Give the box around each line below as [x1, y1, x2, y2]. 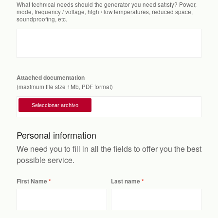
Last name [110, 177, 140, 185]
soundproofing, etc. [16, 15, 67, 23]
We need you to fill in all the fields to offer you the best [16, 143, 201, 154]
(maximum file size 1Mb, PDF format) [16, 83, 113, 91]
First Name [16, 177, 47, 185]
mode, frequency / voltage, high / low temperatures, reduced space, [16, 8, 193, 16]
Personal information [16, 128, 96, 141]
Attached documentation [16, 73, 85, 82]
